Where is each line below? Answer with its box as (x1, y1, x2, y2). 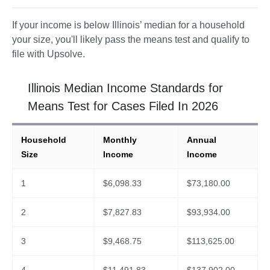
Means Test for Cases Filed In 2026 (28, 99, 218, 113)
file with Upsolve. (12, 49, 87, 60)
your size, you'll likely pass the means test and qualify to (12, 34, 250, 45)
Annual (187, 135, 217, 145)
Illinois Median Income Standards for (28, 81, 223, 95)
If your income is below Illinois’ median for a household (12, 20, 245, 31)
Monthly (103, 135, 137, 145)
